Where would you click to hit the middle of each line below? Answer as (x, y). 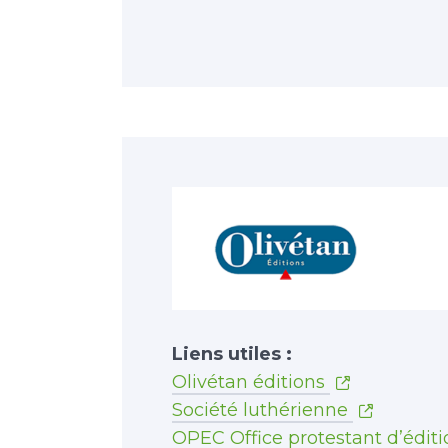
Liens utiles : (232, 354)
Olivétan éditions (251, 382)
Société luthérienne (262, 410)
